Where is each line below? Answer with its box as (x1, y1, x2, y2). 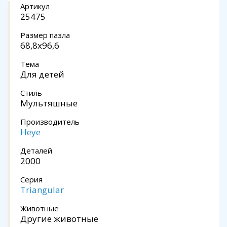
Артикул (20, 1, 50, 11)
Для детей (20, 68, 64, 80)
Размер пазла (20, 30, 70, 40)
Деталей (20, 145, 52, 156)
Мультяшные (20, 97, 78, 109)
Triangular (20, 184, 64, 196)
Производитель (20, 117, 80, 127)
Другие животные (20, 213, 98, 224)
